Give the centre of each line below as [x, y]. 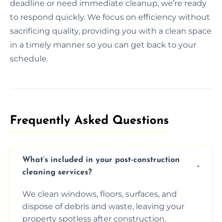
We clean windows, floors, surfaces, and [100, 194]
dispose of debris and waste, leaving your [103, 206]
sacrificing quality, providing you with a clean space [111, 31]
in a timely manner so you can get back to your [103, 45]
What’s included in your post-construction [101, 160]
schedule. [29, 58]
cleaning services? [57, 172]
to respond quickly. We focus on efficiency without [110, 17]
